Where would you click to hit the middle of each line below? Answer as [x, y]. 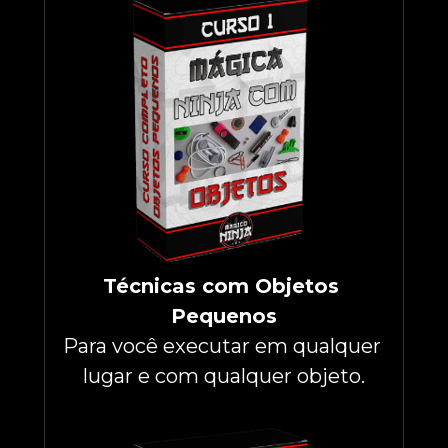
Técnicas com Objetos [221, 286]
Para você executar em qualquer [221, 346]
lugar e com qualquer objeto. [224, 376]
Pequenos [224, 316]
